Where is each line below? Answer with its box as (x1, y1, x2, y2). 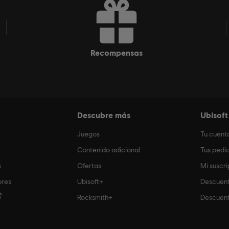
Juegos (77, 129, 100, 138)
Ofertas (77, 161, 101, 170)
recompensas (95, 48, 143, 58)
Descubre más (77, 109, 130, 120)
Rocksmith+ (77, 193, 112, 201)
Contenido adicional (77, 145, 140, 154)
